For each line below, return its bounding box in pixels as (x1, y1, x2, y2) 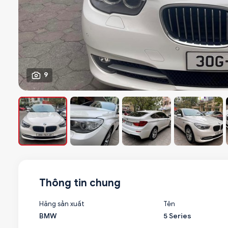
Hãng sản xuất (39, 199, 84, 208)
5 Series (163, 212, 191, 220)
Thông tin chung (39, 177, 121, 189)
